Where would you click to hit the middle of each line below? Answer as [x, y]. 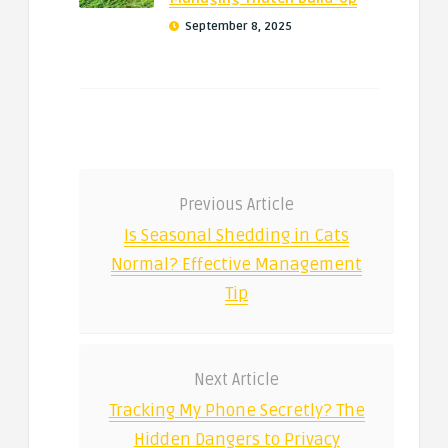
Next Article [236, 379]
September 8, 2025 [237, 26]
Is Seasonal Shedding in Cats [236, 235]
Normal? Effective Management [236, 264]
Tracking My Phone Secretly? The [236, 410]
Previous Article [236, 204]
